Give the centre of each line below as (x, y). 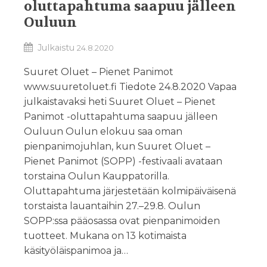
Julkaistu (57, 48)
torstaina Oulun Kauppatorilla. (97, 176)
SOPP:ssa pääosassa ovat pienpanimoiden (122, 221)
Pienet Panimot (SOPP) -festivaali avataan (123, 161)
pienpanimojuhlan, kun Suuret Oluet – (117, 146)
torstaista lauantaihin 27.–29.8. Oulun (112, 206)
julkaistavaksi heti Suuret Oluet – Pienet (120, 102)
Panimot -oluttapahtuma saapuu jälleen (121, 117)
